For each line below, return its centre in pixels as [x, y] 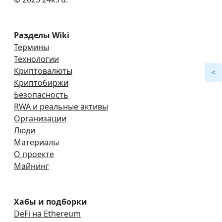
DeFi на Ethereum [47, 214]
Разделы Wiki [42, 35]
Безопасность [41, 95]
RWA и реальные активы [61, 107]
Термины [31, 47]
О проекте [34, 154]
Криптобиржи [41, 83]
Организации [40, 119]
